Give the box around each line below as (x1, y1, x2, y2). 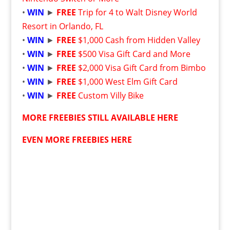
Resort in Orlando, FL (22, 20, 103, 32)
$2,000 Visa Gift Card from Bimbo (78, 62, 206, 73)
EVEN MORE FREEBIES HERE (22, 133, 132, 145)
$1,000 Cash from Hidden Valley (78, 34, 200, 46)
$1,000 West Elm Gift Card (78, 75, 178, 87)
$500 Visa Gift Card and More (78, 48, 190, 60)
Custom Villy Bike (78, 89, 144, 101)
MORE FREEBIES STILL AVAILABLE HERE (22, 111, 178, 123)
